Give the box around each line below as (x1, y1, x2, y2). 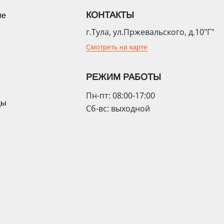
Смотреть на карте (86, 43, 147, 51)
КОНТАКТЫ (86, 10, 134, 20)
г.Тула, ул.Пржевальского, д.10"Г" (86, 26, 214, 38)
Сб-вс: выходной (86, 103, 150, 114)
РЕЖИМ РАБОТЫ (86, 72, 161, 82)
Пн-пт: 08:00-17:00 (86, 90, 155, 101)
